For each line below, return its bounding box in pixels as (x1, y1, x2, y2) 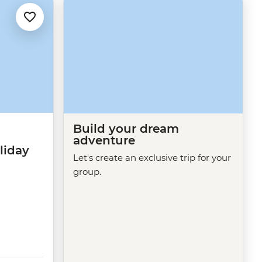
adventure (73, 133, 135, 147)
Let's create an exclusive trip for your (73, 151, 231, 163)
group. (73, 166, 101, 177)
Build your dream (73, 121, 179, 136)
